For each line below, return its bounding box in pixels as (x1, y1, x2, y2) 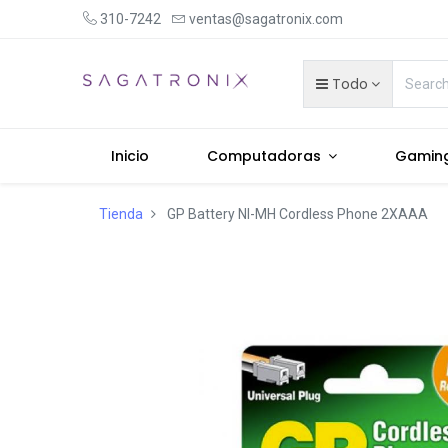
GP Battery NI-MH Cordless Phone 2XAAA (166, 206, 428, 223)
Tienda (98, 206, 143, 223)
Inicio (111, 146, 150, 167)
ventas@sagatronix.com (188, 11, 343, 27)
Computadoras (206, 146, 321, 167)
